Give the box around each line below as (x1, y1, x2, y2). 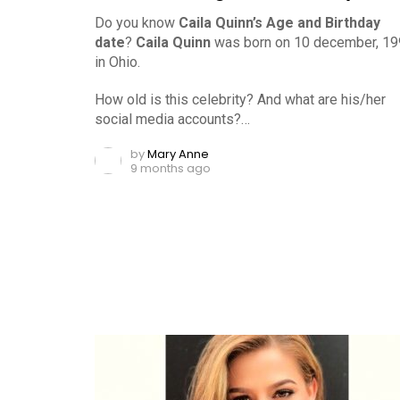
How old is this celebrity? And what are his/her (95, 90, 386, 108)
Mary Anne (147, 145, 209, 162)
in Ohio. (95, 53, 140, 71)
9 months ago (130, 159, 211, 177)
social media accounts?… (95, 110, 250, 128)
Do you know (95, 13, 179, 31)
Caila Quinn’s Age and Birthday (179, 13, 380, 31)
